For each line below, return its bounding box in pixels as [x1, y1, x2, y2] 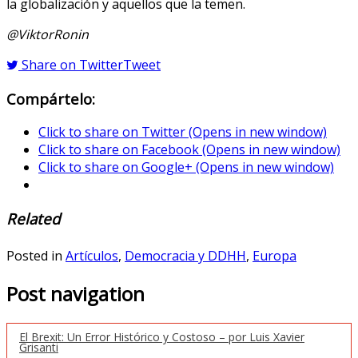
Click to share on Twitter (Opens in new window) [38, 123, 327, 141]
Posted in [6, 247, 66, 265]
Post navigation [6, 280, 145, 307]
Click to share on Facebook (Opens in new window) [38, 141, 340, 159]
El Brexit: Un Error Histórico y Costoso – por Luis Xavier [19, 328, 304, 344]
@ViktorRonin [6, 25, 89, 43]
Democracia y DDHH [125, 247, 246, 265]
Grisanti [19, 339, 58, 355]
